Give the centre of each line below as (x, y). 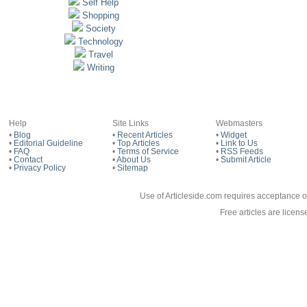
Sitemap (132, 168)
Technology (100, 41)
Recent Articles (145, 135)
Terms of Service (148, 151)
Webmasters (239, 123)
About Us (133, 159)
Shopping (100, 15)
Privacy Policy (39, 168)
